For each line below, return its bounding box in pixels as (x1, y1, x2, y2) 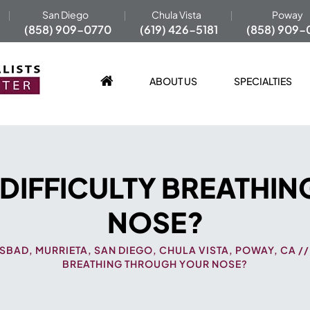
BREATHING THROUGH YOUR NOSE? (62, 257, 248, 270)
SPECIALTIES (234, 75, 293, 87)
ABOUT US (149, 75, 198, 87)
